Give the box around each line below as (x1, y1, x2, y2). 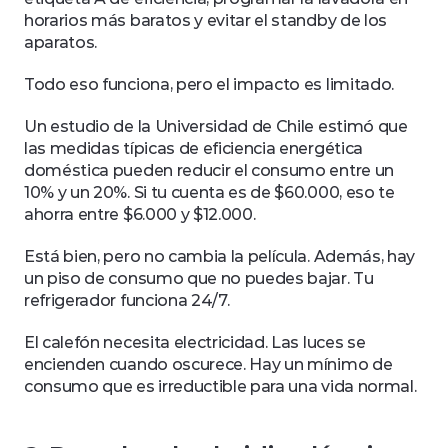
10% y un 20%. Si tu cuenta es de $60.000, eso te (24, 183, 395, 202)
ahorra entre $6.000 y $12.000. (24, 205, 260, 224)
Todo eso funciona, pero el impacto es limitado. (24, 75, 398, 94)
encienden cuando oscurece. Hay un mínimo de (24, 355, 393, 374)
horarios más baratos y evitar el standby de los (24, 11, 387, 30)
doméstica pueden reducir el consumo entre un (24, 161, 394, 180)
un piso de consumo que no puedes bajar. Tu (24, 269, 374, 288)
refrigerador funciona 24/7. (24, 291, 234, 310)
